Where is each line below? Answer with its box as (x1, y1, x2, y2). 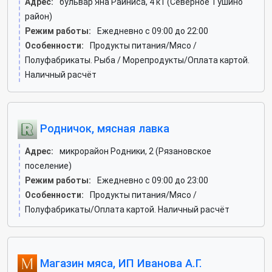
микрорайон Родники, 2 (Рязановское (59, 146, 211, 156)
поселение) (25, 161, 72, 171)
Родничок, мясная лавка (37, 121, 169, 135)
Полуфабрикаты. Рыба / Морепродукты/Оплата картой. (25, 55, 250, 65)
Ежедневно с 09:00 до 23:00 (97, 175, 208, 185)
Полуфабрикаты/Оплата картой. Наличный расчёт (25, 205, 229, 214)
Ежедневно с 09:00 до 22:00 (97, 26, 208, 36)
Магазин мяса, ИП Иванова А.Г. (37, 256, 202, 270)
